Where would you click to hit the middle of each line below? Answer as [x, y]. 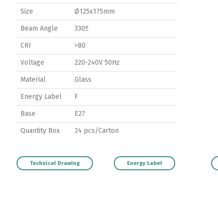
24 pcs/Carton [97, 131]
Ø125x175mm [95, 11]
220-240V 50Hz [97, 63]
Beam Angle [39, 28]
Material [33, 80]
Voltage [32, 63]
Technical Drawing [55, 163]
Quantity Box [40, 131]
